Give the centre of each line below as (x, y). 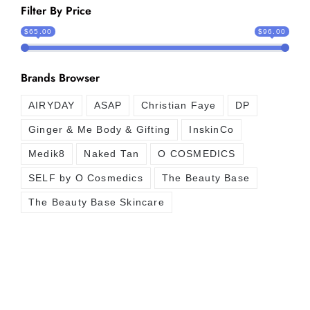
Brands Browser (60, 77)
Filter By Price (56, 10)
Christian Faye (179, 106)
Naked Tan (112, 154)
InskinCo (212, 130)
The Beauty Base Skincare (97, 203)
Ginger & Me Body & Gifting (100, 130)
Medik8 (47, 154)
